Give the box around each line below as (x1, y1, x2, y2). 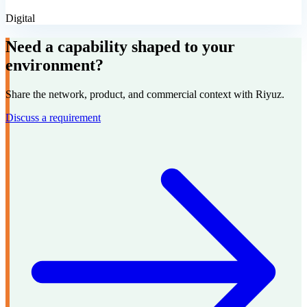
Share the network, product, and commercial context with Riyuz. (5, 88, 284, 101)
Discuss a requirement (5, 112, 101, 124)
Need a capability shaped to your (5, 38, 235, 56)
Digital (5, 12, 35, 24)
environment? (5, 56, 103, 75)
